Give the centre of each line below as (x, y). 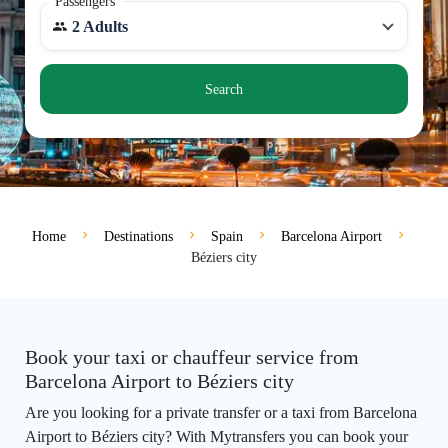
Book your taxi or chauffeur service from (192, 357)
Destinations (138, 237)
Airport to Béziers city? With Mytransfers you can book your (216, 437)
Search (224, 89)
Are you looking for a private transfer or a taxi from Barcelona (221, 413)
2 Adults (100, 26)
